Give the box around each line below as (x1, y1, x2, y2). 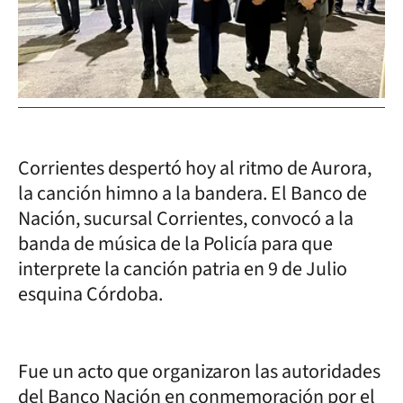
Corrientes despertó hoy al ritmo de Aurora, (18, 154, 372, 183)
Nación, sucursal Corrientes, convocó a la (18, 204, 354, 233)
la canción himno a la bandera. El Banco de (18, 179, 367, 208)
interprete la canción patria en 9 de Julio (18, 255, 347, 283)
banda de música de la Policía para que (18, 229, 333, 258)
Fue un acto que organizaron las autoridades (18, 357, 381, 386)
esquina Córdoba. (18, 280, 166, 309)
